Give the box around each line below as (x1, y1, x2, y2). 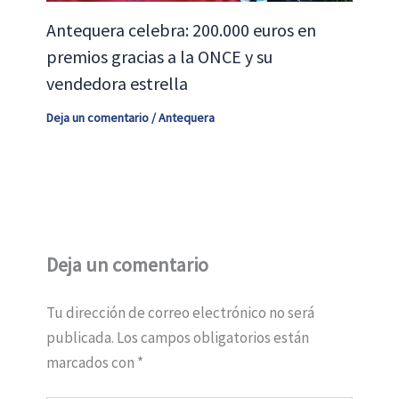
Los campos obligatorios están (116, 327, 309, 347)
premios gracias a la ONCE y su (45, 45, 273, 68)
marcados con (45, 352, 137, 372)
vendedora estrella (45, 71, 188, 94)
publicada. (45, 327, 114, 347)
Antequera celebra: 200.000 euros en (45, 18, 316, 41)
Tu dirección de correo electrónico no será (45, 302, 314, 322)
